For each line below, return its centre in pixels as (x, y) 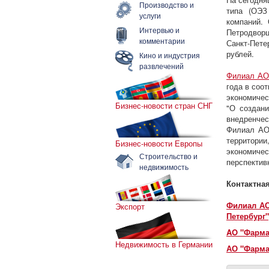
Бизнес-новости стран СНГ (164, 105)
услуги (150, 15)
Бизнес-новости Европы (159, 143)
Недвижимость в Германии (164, 244)
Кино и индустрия (170, 55)
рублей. (240, 54)
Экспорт (130, 206)
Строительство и (168, 156)
